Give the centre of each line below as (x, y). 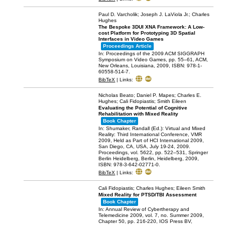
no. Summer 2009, (183, 215)
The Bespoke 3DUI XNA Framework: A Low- (152, 27)
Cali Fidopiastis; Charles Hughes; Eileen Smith (152, 188)
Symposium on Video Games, (134, 60)
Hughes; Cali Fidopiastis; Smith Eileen (143, 101)
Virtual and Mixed (186, 129)
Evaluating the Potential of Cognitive (143, 108)
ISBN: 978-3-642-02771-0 (129, 165)
